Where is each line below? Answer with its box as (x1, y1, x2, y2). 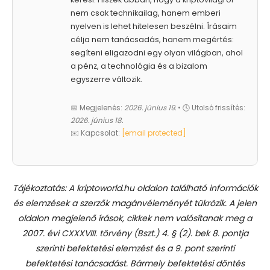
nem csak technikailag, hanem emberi (71, 7, 221, 18)
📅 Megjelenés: (71, 102, 124, 113)
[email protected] (122, 128, 186, 138)
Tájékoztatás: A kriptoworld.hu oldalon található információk (12, 181, 258, 194)
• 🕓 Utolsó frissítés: (176, 102, 245, 113)
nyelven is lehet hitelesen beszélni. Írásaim (71, 20, 237, 31)
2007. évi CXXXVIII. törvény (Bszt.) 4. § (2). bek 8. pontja (22, 227, 248, 239)
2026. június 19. (124, 102, 176, 113)
